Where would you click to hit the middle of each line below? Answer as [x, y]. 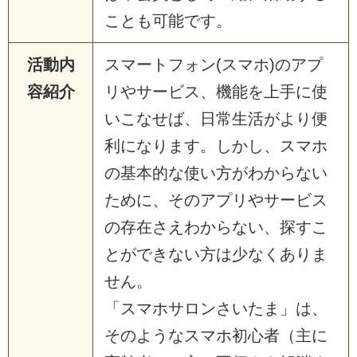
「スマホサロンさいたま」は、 [216, 308]
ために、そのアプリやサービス [216, 200]
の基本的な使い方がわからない [216, 173]
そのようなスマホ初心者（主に [216, 335]
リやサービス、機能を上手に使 [216, 91]
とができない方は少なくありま [216, 254]
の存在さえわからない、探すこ [216, 227]
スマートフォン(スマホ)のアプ [214, 64]
